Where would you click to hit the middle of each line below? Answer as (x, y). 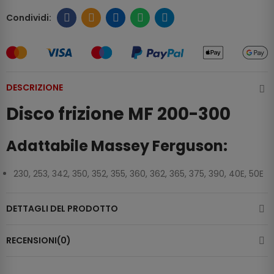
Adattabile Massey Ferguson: (117, 146)
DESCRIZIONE (35, 88)
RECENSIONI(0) (39, 241)
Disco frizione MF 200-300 (118, 114)
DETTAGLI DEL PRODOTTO (62, 209)
